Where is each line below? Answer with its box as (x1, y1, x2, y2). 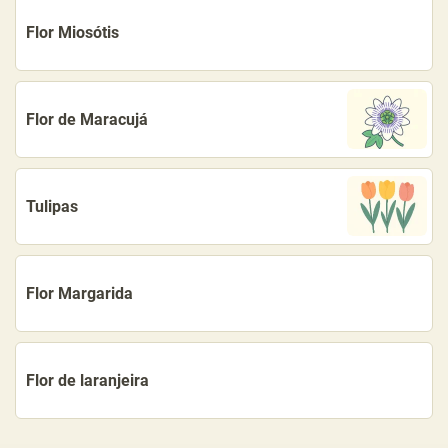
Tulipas (26, 196, 78, 216)
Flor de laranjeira (26, 370, 149, 390)
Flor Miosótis (26, 22, 119, 42)
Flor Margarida (26, 283, 133, 303)
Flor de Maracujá (26, 109, 148, 129)
